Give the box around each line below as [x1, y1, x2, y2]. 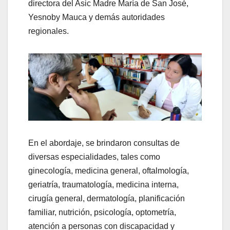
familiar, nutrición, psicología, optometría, [28, 208, 176, 217]
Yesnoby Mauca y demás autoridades [28, 12, 165, 22]
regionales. [28, 26, 69, 35]
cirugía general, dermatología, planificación [28, 194, 185, 203]
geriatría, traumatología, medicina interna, [28, 180, 179, 189]
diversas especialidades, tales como [28, 152, 160, 162]
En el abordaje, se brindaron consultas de [28, 139, 180, 148]
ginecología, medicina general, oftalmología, [28, 166, 189, 176]
